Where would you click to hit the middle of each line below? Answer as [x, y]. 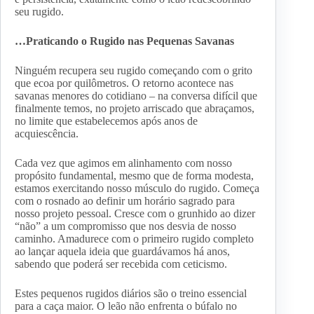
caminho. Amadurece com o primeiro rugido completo [134, 239]
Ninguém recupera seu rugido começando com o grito [134, 71]
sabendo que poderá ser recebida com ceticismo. [121, 264]
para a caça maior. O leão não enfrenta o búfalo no [126, 306]
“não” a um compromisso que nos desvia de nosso [125, 226]
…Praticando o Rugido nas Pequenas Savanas [124, 41]
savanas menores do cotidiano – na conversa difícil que [136, 96]
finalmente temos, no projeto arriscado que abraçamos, [135, 109]
